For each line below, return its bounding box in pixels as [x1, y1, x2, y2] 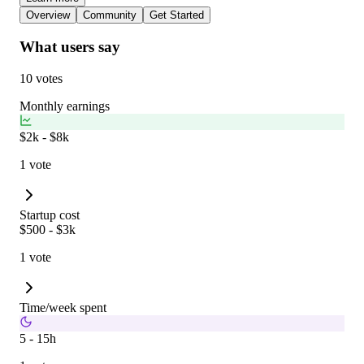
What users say [19, 38, 120, 56]
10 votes [19, 71, 63, 85]
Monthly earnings [19, 98, 110, 113]
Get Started [149, 8, 204, 21]
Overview [26, 8, 70, 21]
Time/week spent [19, 300, 106, 314]
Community [83, 8, 136, 21]
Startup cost [19, 207, 80, 222]
